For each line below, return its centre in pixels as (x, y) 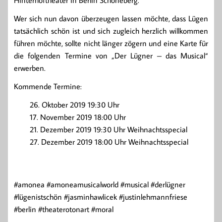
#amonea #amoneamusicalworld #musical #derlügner (100, 185)
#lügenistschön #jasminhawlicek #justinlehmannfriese (101, 197)
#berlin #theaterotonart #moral (64, 209)
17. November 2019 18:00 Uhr (78, 117)
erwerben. (30, 68)
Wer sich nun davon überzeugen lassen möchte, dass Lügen (111, 19)
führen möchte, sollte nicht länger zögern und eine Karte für (111, 43)
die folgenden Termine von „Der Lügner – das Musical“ (111, 56)
